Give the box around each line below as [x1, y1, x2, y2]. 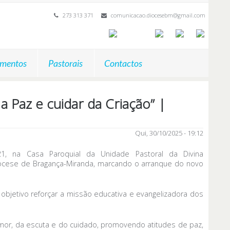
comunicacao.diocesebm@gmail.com [111, 11, 205, 19]
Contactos [104, 57, 143, 69]
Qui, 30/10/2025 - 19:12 [135, 128, 203, 138]
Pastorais [48, 57, 83, 69]
